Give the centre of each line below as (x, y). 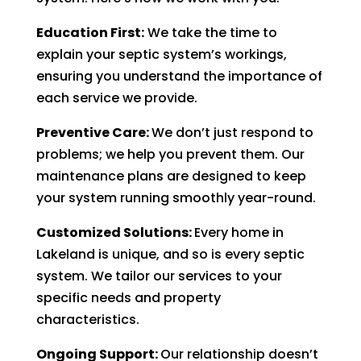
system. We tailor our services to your (159, 276)
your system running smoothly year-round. (176, 198)
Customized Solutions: (115, 232)
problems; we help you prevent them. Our (170, 154)
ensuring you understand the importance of (179, 76)
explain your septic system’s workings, (161, 54)
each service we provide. (116, 98)
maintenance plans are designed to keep (171, 176)
